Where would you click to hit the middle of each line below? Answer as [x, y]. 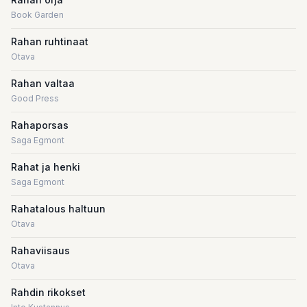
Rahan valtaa [43, 83]
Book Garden [37, 15]
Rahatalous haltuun [58, 209]
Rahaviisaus [40, 250]
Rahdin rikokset [48, 292]
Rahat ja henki [46, 167]
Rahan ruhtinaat [50, 41]
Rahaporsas [40, 125]
